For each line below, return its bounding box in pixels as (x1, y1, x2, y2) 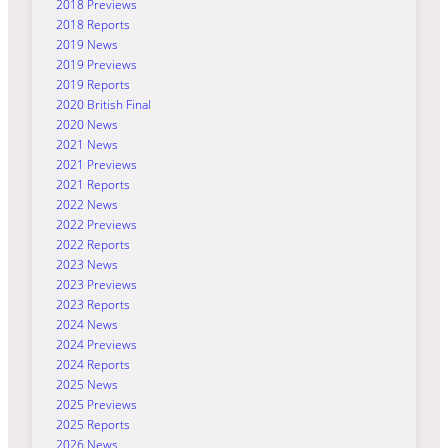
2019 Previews (56, 55, 137, 73)
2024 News (56, 315, 118, 333)
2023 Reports (56, 295, 130, 313)
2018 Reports (56, 15, 130, 33)
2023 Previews (56, 275, 137, 293)
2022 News (56, 195, 118, 213)
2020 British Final (56, 95, 151, 113)
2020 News (56, 115, 118, 133)
